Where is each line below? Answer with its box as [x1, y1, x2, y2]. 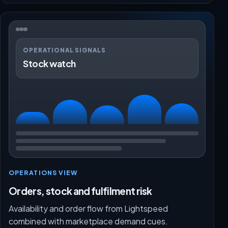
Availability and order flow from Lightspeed [9, 203, 168, 214]
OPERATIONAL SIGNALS [23, 46, 106, 54]
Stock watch [23, 58, 76, 70]
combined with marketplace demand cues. [9, 216, 168, 227]
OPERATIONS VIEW [9, 168, 78, 177]
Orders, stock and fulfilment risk [9, 184, 152, 197]
